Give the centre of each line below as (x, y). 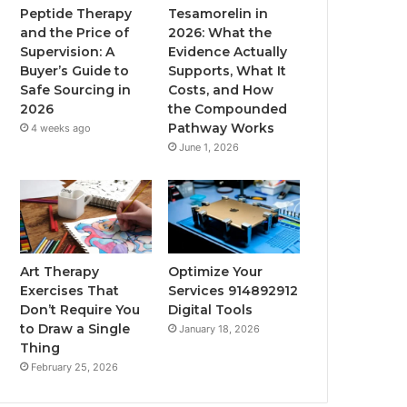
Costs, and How (221, 89)
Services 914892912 (233, 291)
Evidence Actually (228, 51)
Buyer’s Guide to (75, 70)
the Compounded (228, 109)
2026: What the (220, 32)
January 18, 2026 (220, 329)
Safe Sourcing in (76, 89)
